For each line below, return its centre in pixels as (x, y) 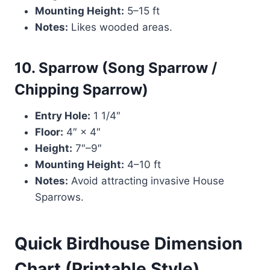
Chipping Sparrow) (81, 90)
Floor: (49, 132)
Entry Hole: (63, 116)
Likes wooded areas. (120, 27)
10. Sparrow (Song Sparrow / (116, 68)
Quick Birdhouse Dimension (128, 244)
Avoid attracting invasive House (146, 181)
